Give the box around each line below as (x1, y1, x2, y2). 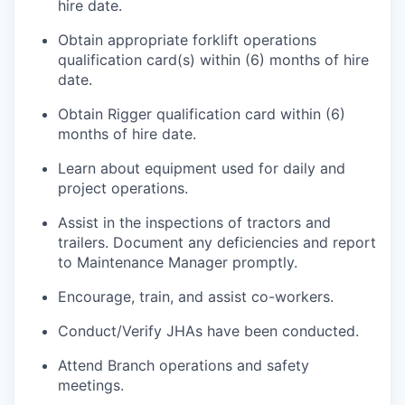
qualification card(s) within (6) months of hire (58, 51, 369, 70)
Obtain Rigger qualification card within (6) (58, 105, 345, 124)
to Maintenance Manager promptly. (58, 253, 297, 272)
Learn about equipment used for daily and (58, 159, 345, 178)
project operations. (58, 179, 188, 198)
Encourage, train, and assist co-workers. (58, 287, 334, 306)
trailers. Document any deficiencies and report (58, 233, 376, 252)
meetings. (58, 376, 124, 395)
